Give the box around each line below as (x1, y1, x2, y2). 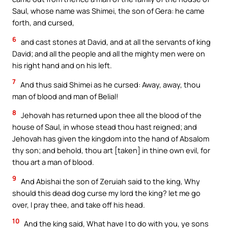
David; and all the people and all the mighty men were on (12, 48, 205, 59)
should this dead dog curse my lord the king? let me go (12, 187, 201, 198)
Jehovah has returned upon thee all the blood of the (19, 110, 202, 121)
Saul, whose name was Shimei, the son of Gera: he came (12, 6, 205, 16)
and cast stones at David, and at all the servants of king (19, 37, 211, 47)
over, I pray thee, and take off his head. (12, 199, 145, 210)
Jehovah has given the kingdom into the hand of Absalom (12, 133, 209, 144)
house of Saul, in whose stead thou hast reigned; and (12, 122, 197, 132)
